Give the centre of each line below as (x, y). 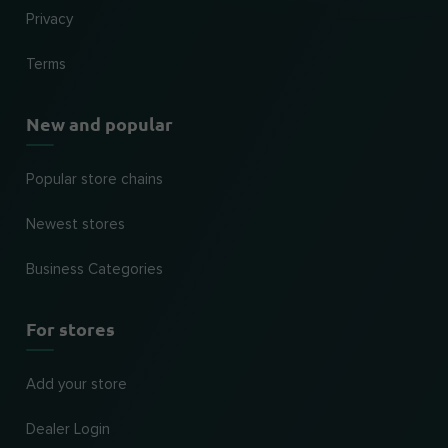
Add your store (76, 384)
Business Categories (94, 269)
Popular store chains (94, 179)
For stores (70, 328)
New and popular (99, 123)
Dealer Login (68, 429)
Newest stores (75, 224)
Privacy (49, 19)
